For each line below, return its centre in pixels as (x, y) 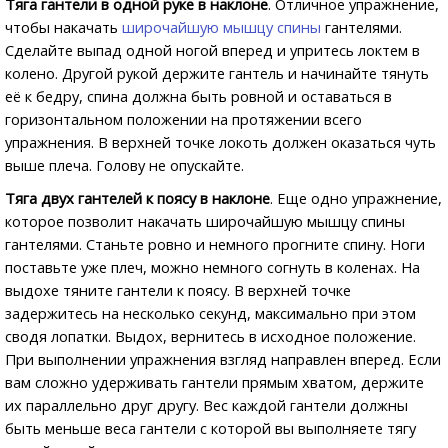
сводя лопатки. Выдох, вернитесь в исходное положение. (210, 336)
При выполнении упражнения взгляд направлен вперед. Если (223, 359)
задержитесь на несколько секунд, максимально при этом (210, 313)
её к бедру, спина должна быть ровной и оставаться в (198, 96)
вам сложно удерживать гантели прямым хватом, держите (214, 382)
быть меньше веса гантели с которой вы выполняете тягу (210, 428)
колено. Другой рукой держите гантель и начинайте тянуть (217, 73)
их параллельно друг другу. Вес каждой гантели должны (206, 405)
